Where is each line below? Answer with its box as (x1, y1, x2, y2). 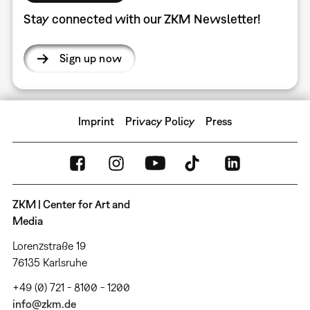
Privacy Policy (125, 115, 195, 128)
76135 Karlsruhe (12, 256, 87, 269)
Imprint (78, 115, 115, 128)
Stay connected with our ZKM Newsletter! (23, 12, 261, 27)
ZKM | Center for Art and (12, 198, 130, 211)
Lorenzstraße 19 (12, 239, 86, 253)
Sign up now (59, 52, 122, 65)
